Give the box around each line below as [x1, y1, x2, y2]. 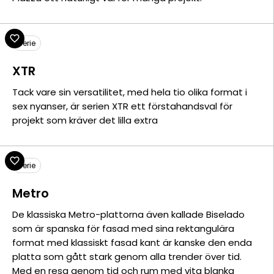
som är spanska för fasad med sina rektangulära [12, 222, 234, 235]
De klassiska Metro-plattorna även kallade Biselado [12, 208, 245, 221]
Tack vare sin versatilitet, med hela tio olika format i [12, 86, 247, 98]
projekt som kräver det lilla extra [12, 114, 158, 127]
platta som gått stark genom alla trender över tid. [12, 250, 242, 263]
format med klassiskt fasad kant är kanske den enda [12, 236, 252, 249]
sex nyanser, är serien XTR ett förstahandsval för [12, 100, 232, 113]
